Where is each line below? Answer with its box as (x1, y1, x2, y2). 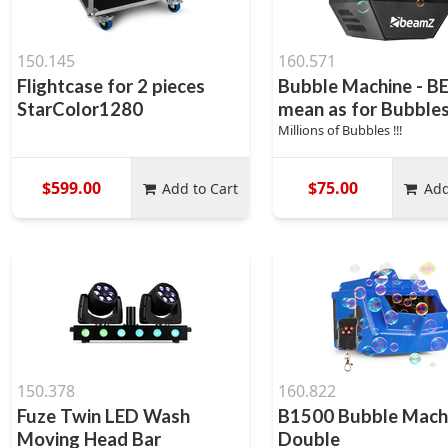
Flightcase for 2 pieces (17, 75, 205, 97)
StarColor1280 (17, 98, 143, 120)
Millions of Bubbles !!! (278, 121, 403, 139)
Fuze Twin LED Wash (17, 405, 190, 427)
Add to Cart (162, 178, 239, 198)
